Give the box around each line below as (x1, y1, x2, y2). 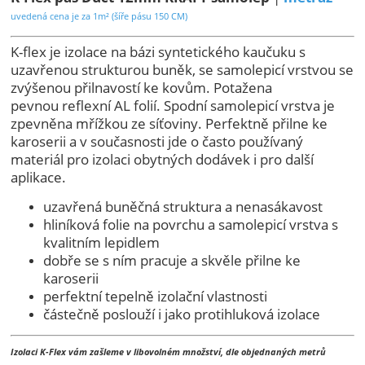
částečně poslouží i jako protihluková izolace (43, 305, 321, 324)
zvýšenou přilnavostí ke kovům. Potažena (11, 78, 273, 98)
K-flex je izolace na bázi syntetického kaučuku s (11, 42, 306, 62)
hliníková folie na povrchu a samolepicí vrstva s (43, 215, 339, 235)
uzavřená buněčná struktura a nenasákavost (43, 197, 323, 217)
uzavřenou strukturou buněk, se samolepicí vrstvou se (11, 60, 354, 80)
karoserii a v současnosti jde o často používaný (11, 132, 304, 152)
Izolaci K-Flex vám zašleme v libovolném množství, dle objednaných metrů (11, 345, 327, 358)
